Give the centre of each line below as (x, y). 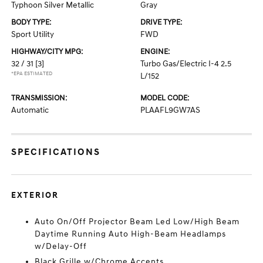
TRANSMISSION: (39, 98)
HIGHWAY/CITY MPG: (47, 52)
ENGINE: (155, 52)
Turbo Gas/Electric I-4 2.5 (186, 64)
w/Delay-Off (61, 246)
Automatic (30, 110)
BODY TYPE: (31, 22)
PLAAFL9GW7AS (170, 110)
